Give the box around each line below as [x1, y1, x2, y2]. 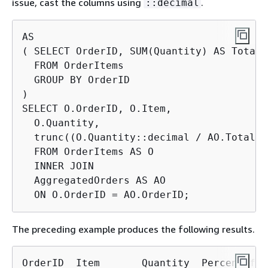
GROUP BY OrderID [22, 74, 130, 86]
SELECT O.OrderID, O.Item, [22, 103, 172, 114]
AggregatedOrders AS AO [22, 175, 166, 186]
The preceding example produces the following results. [12, 223, 255, 235]
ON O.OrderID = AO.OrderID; [22, 189, 190, 200]
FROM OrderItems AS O [22, 146, 154, 157]
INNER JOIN [22, 160, 94, 172]
